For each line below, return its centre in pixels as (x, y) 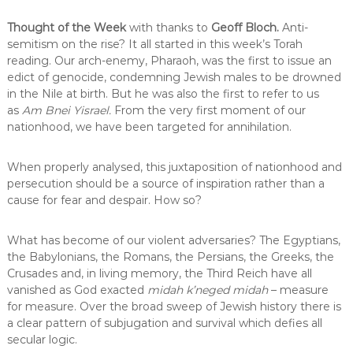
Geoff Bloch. (246, 28)
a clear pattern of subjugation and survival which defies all (164, 323)
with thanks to (170, 28)
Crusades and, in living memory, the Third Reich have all (159, 273)
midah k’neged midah (209, 290)
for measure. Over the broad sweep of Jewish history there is (174, 307)
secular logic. (42, 340)
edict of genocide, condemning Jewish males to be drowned (174, 77)
